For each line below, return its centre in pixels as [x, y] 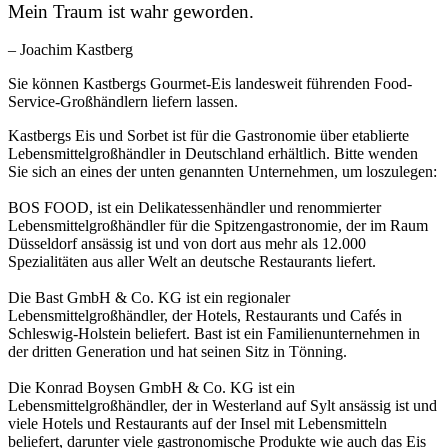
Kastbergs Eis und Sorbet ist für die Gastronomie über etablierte [208, 136]
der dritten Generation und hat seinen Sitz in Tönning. [177, 352]
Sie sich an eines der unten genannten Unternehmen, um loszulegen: [222, 172]
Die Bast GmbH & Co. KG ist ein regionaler [149, 298]
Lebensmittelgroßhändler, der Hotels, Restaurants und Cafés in [205, 316]
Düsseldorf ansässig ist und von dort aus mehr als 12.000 [187, 244]
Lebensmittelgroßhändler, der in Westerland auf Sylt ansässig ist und [222, 406]
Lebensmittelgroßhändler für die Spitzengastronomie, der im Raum [218, 226]
